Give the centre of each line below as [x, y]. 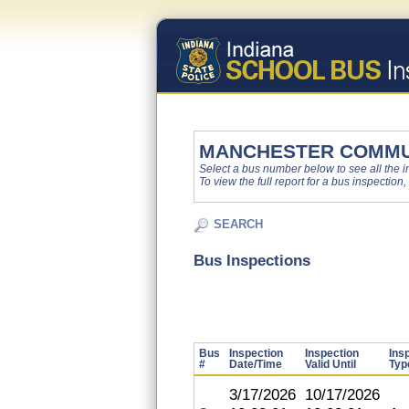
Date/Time [256, 364]
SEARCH [238, 224]
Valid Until [330, 364]
